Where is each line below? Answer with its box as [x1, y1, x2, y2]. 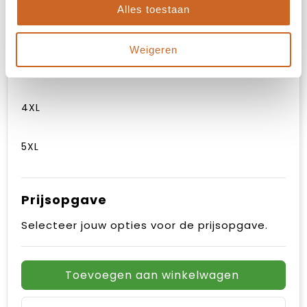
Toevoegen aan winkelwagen [64, 267, 239, 283]
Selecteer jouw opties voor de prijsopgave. [21, 217, 268, 232]
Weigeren [130, 43, 177, 56]
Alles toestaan [117, 3, 190, 15]
